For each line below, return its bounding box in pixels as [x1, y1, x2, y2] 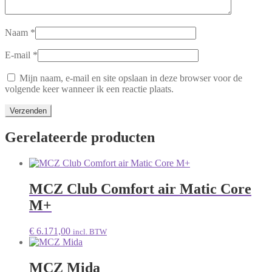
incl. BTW [73, 226, 107, 236]
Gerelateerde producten [5, 129, 155, 146]
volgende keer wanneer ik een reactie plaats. [5, 84, 174, 95]
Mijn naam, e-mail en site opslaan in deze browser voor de [19, 73, 242, 84]
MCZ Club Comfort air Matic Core [29, 180, 251, 197]
